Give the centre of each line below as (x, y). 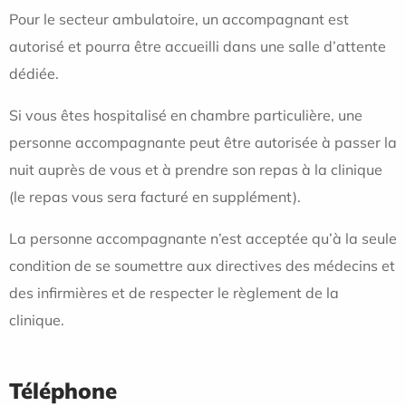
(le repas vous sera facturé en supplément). (155, 197)
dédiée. (34, 74)
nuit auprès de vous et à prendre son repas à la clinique (196, 170)
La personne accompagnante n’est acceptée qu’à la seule (203, 239)
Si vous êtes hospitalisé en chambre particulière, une (186, 116)
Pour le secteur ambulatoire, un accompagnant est (179, 19)
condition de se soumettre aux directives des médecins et (202, 266)
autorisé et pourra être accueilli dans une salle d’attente (198, 47)
